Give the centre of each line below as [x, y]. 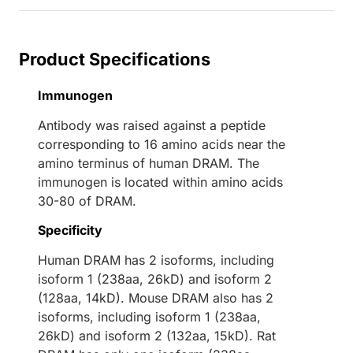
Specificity [70, 230]
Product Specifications [115, 59]
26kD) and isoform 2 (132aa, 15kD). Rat [157, 336]
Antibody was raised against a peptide [152, 126]
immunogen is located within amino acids [160, 182]
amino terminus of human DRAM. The [149, 163]
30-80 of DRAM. [87, 201]
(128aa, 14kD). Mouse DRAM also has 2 [156, 298]
